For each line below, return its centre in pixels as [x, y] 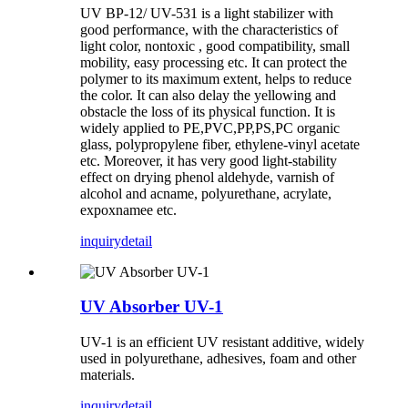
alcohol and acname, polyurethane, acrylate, [206, 193]
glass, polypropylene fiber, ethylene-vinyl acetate [220, 144]
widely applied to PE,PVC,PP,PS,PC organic [210, 127]
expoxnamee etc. [128, 209]
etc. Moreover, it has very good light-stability [209, 160]
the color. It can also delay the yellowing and [208, 95]
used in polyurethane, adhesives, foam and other [218, 359]
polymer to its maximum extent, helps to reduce [216, 78]
